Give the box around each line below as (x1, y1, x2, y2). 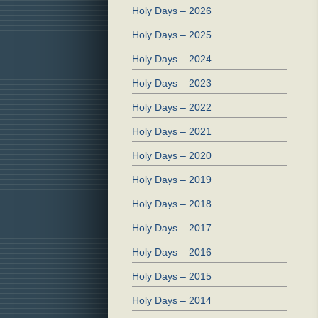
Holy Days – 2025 (132, 29, 212, 41)
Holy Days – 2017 (132, 222, 212, 234)
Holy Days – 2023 (132, 77, 212, 89)
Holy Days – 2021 (132, 126, 212, 138)
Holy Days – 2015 (132, 270, 212, 283)
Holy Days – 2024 (132, 53, 212, 65)
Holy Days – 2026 (132, 5, 212, 17)
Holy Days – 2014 (132, 295, 212, 307)
